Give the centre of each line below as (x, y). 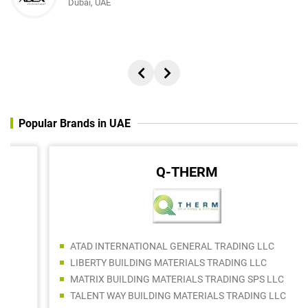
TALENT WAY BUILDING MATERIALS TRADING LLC (145, 295)
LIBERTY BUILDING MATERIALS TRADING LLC (135, 262)
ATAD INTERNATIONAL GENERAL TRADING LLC (139, 246)
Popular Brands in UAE (75, 123)
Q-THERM (154, 172)
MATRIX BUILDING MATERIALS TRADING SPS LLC (144, 279)
